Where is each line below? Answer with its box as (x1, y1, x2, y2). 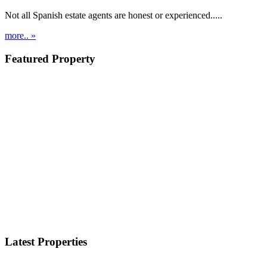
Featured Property (5, 52, 95, 65)
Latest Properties (5, 235, 87, 249)
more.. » (5, 30, 36, 41)
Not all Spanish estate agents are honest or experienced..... (5, 10, 222, 21)
